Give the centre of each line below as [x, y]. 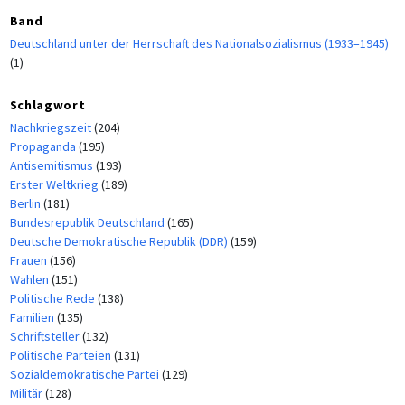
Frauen [29, 261]
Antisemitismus [52, 166]
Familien [33, 318]
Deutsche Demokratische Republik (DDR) [120, 242]
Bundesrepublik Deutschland [88, 223]
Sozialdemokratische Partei [85, 375]
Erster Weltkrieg [55, 185]
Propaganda [44, 147]
